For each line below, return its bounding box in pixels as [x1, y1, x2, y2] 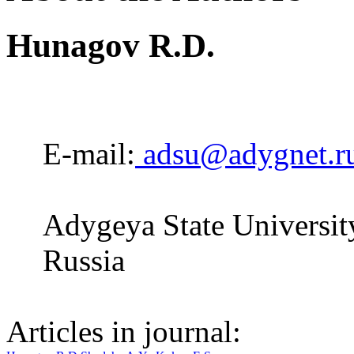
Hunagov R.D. [6, 27, 215, 65]
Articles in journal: [6, 314, 241, 349]
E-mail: [43, 137, 135, 171]
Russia [43, 243, 125, 278]
